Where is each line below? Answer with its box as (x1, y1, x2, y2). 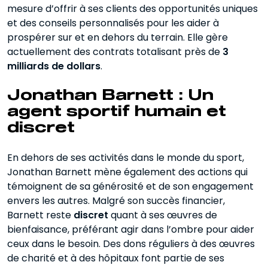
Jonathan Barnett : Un (7, 89, 214, 103)
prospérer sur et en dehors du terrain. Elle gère (7, 31, 228, 45)
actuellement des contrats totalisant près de (7, 45, 223, 59)
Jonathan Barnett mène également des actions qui (7, 165, 248, 179)
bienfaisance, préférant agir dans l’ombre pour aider (7, 223, 254, 237)
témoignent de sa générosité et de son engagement (7, 179, 254, 194)
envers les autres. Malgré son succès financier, (7, 194, 225, 208)
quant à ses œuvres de (111, 208, 217, 223)
